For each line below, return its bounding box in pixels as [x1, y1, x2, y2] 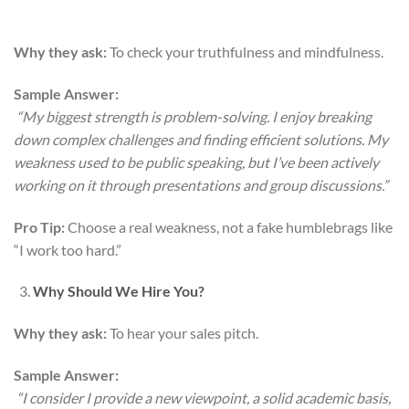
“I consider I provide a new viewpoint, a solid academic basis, [16, 388, 391, 406]
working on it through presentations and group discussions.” [14, 175, 388, 194]
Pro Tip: [14, 217, 65, 236]
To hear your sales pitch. [107, 324, 258, 342]
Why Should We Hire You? [32, 282, 204, 300]
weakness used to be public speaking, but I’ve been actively [14, 152, 379, 171]
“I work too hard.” [14, 240, 121, 258]
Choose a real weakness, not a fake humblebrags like [65, 217, 393, 236]
